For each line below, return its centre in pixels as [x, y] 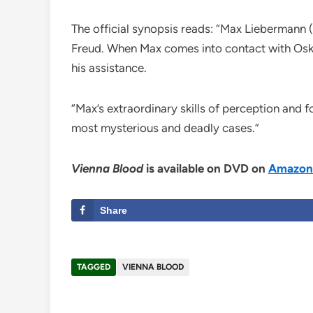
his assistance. [109, 68]
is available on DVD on [206, 169]
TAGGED [94, 267]
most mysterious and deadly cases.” [165, 128]
